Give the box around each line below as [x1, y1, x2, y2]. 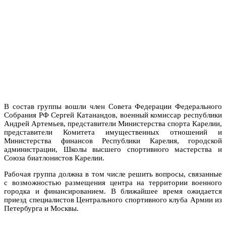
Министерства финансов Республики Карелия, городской [4, 136, 222, 145]
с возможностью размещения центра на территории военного [4, 178, 222, 187]
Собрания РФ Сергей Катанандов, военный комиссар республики [4, 110, 222, 119]
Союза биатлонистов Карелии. [4, 153, 104, 162]
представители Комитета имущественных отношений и [4, 128, 222, 136]
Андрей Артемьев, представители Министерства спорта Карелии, [4, 119, 222, 128]
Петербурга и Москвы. [4, 204, 79, 212]
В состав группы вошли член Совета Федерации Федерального [4, 102, 222, 110]
